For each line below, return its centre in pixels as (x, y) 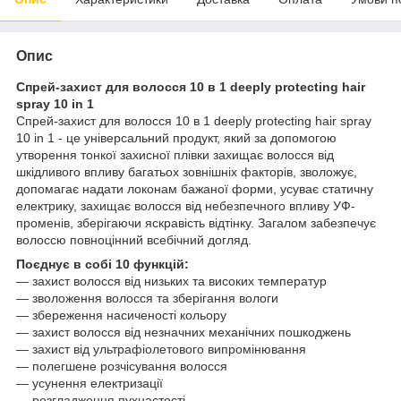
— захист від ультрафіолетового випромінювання (161, 350)
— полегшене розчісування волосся (122, 367)
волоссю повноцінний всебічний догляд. (134, 240)
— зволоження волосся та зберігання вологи (147, 299)
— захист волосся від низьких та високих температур (171, 282)
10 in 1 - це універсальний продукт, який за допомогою (176, 138)
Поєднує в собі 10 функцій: (102, 264)
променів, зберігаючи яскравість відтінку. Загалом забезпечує (196, 223)
